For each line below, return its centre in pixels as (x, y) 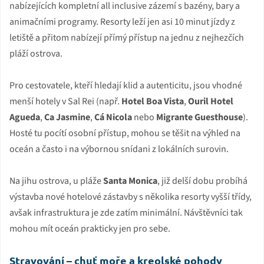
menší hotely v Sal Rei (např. (65, 101)
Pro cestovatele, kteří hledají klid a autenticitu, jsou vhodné (126, 85)
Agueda (25, 117)
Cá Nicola (113, 117)
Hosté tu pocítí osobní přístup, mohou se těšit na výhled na (125, 133)
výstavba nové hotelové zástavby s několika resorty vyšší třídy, (131, 197)
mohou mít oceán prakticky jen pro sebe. (90, 228)
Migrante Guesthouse (199, 117)
